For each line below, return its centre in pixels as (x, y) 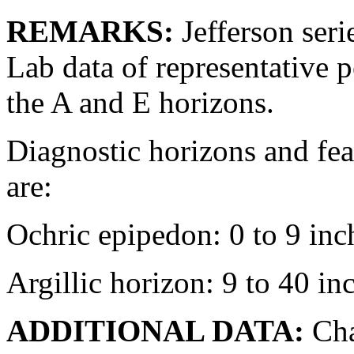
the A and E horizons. (140, 102)
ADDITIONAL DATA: (155, 330)
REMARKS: (90, 31)
